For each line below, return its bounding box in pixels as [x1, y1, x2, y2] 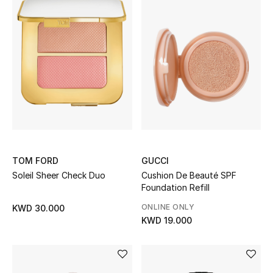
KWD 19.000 [141, 215, 192, 226]
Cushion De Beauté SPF [141, 170, 236, 181]
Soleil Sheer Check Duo [12, 170, 105, 181]
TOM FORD [12, 155, 58, 166]
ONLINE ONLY [141, 202, 194, 212]
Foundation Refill [141, 182, 210, 193]
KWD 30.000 [12, 203, 65, 214]
